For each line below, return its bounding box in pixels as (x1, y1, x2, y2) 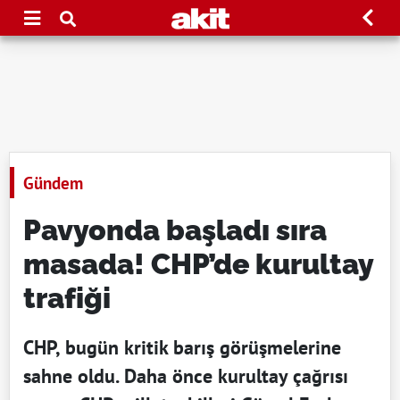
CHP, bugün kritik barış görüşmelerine (23, 335, 341, 360)
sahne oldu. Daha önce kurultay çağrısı (23, 363, 348, 388)
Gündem (23, 171, 83, 194)
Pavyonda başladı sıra (23, 213, 327, 246)
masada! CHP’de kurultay (23, 247, 373, 280)
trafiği (23, 281, 111, 314)
